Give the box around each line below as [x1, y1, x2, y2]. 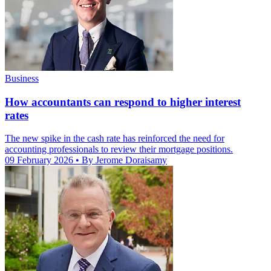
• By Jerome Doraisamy [76, 155, 167, 166]
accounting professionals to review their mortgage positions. [5, 144, 233, 155]
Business [5, 73, 39, 83]
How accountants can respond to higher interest [5, 95, 241, 108]
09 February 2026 [5, 155, 76, 166]
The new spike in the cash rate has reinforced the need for [5, 133, 224, 144]
